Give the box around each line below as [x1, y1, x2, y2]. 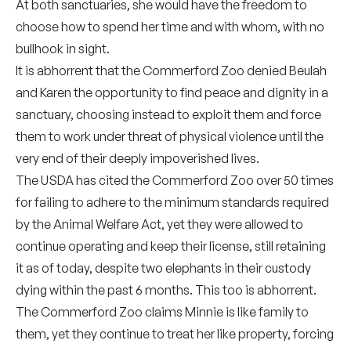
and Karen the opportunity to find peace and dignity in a [16, 85, 328, 100]
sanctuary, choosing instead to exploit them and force [16, 107, 321, 122]
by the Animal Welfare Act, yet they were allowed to [16, 216, 303, 232]
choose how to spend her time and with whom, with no [16, 19, 324, 34]
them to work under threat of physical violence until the [16, 128, 324, 144]
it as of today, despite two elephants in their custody [16, 260, 311, 276]
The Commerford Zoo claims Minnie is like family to [16, 304, 309, 320]
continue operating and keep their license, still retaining [16, 238, 326, 254]
